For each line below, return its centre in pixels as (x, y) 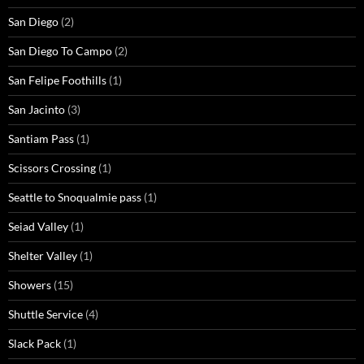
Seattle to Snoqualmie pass (75, 197)
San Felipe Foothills (57, 80)
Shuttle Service (45, 314)
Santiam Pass (41, 139)
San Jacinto (37, 110)
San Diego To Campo (60, 51)
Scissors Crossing (52, 168)
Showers (30, 285)
